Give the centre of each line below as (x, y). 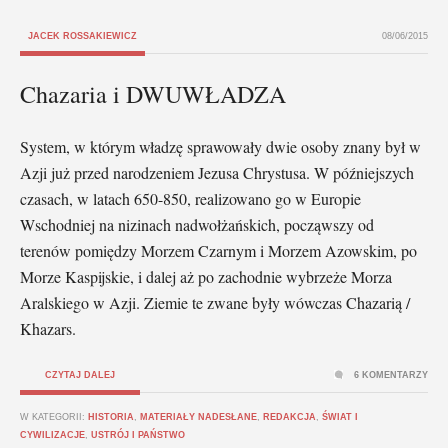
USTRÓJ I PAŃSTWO (138, 434)
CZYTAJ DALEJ (80, 374)
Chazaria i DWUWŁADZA (153, 93)
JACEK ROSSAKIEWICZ (82, 35)
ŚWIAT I (340, 416)
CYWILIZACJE (52, 434)
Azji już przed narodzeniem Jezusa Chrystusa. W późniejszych (217, 172)
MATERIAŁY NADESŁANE (198, 416)
